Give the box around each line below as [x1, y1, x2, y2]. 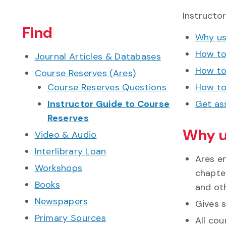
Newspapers [34, 195, 88, 207]
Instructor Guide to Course [47, 97, 170, 110]
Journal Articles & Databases [34, 50, 161, 63]
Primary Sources [34, 211, 106, 224]
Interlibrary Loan [34, 145, 106, 157]
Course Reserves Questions [47, 81, 166, 93]
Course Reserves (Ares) [34, 67, 136, 79]
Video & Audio [34, 128, 97, 141]
